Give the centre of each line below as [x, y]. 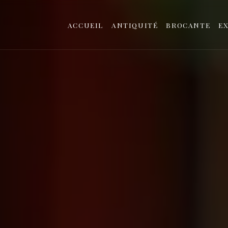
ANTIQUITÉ [135, 25]
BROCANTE [188, 25]
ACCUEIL [85, 25]
